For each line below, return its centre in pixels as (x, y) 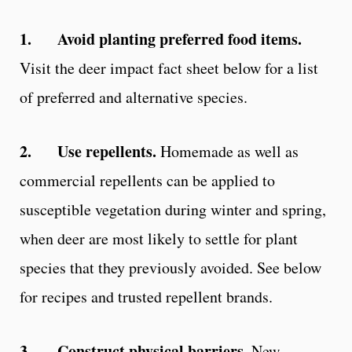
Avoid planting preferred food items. (180, 38)
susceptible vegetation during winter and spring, (173, 209)
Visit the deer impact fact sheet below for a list (169, 68)
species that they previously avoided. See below (170, 267)
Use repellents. (107, 151)
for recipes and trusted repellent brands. (146, 296)
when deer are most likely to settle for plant (159, 238)
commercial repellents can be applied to (147, 180)
